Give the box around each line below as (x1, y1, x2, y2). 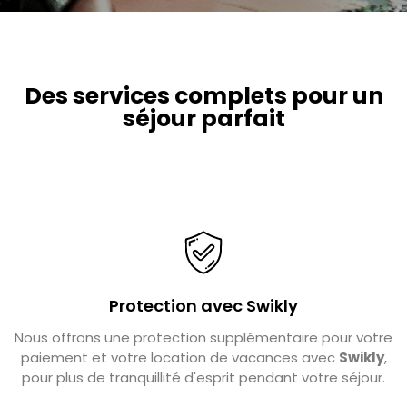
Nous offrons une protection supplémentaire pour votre (15, 328, 392, 348)
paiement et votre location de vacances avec (20, 348, 339, 368)
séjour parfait (122, 103, 285, 135)
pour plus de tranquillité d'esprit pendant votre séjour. (22, 368, 385, 388)
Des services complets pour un (24, 80, 383, 113)
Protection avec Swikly (109, 294, 298, 318)
